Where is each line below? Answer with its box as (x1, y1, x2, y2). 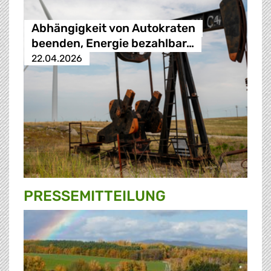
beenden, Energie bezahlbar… (31, 36, 194, 51)
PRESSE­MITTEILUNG (24, 188, 166, 205)
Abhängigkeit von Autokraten (31, 21, 195, 36)
